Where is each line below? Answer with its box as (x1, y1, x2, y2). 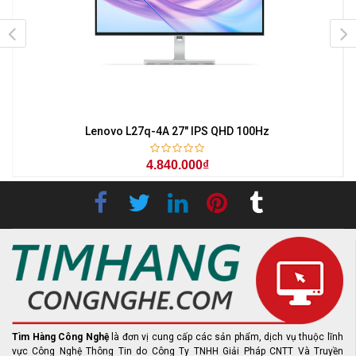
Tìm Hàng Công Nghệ (12, 331, 112, 343)
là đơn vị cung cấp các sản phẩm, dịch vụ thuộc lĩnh (111, 331, 344, 343)
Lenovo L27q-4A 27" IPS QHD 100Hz (85, 125, 270, 138)
